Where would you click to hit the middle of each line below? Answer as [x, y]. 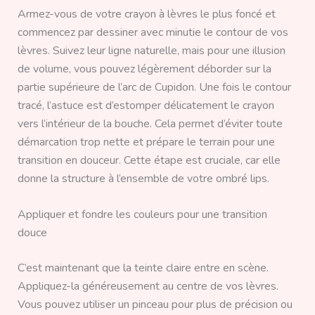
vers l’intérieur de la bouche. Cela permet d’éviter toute [150, 123]
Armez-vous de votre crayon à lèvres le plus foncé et [146, 14]
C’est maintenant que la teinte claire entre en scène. [143, 268]
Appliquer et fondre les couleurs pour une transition [142, 215]
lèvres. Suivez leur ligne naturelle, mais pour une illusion [151, 50]
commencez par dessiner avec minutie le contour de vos [153, 32]
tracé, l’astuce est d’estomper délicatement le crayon [146, 105]
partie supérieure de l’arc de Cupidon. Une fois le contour [154, 87]
